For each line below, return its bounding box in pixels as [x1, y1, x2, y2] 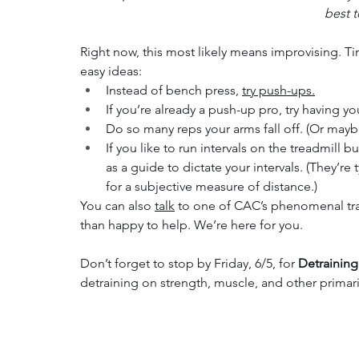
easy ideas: [80, 63, 142, 79]
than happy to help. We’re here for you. [80, 217, 306, 233]
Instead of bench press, [106, 83, 242, 99]
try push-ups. [242, 83, 315, 99]
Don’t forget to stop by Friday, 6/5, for [80, 256, 298, 272]
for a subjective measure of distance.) [106, 179, 317, 195]
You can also [80, 198, 155, 214]
